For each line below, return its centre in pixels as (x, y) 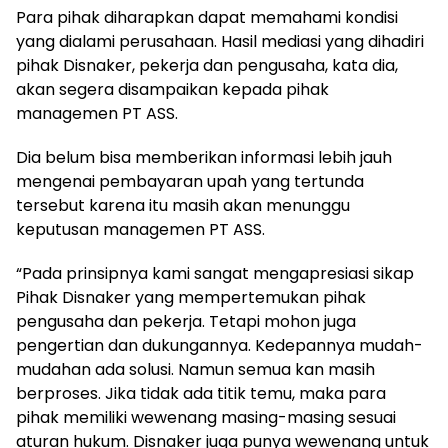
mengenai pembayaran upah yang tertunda (190, 182)
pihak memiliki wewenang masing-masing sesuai (206, 418)
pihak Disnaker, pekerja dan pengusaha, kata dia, (207, 66)
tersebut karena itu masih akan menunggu (183, 206)
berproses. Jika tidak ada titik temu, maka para (201, 394)
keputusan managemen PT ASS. (140, 230)
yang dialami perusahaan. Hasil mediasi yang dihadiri (220, 42)
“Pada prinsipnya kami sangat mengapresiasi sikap (215, 274)
